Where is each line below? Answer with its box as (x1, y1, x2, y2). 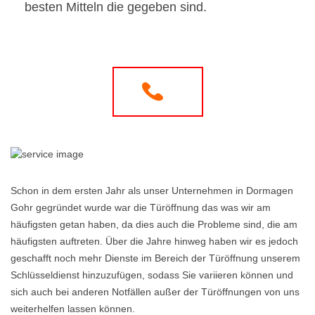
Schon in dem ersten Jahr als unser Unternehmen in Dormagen (11, 185, 293, 196)
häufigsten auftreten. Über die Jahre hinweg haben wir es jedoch (11, 236, 298, 247)
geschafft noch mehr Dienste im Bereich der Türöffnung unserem (11, 252, 300, 264)
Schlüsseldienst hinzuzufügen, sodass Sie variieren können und (11, 269, 293, 281)
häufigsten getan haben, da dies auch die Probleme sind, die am (11, 219, 297, 230)
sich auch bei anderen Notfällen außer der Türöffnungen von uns (11, 286, 300, 297)
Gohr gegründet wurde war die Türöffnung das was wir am (11, 202, 271, 213)
